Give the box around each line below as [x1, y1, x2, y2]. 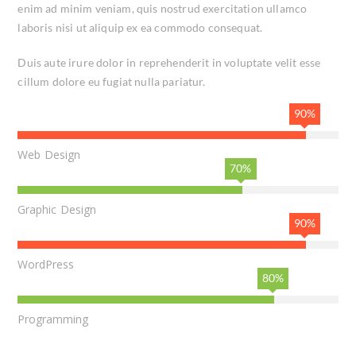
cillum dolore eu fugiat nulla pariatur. [17, 74, 206, 88]
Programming [17, 311, 89, 327]
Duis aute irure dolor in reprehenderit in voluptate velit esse [17, 55, 321, 69]
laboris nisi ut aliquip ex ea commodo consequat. [17, 20, 263, 34]
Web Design [17, 146, 80, 162]
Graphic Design [17, 201, 96, 217]
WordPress [17, 256, 75, 272]
